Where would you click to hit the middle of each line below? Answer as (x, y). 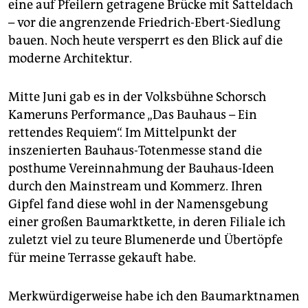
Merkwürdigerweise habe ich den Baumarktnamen (154, 296)
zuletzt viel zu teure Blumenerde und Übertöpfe (145, 240)
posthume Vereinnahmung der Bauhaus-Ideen (141, 168)
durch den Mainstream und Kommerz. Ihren (135, 186)
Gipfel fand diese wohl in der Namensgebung (138, 204)
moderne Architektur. (70, 58)
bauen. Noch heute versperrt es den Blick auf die (145, 40)
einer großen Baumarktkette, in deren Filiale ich (147, 222)
